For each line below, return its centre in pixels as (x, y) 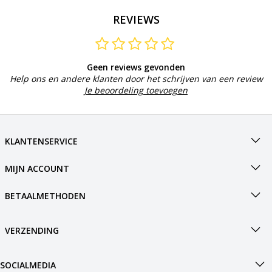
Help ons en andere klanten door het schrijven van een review (136, 79)
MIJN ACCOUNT (37, 169)
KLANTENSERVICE (41, 141)
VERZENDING (32, 231)
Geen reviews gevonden (136, 67)
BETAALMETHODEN (45, 196)
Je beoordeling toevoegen (136, 90)
